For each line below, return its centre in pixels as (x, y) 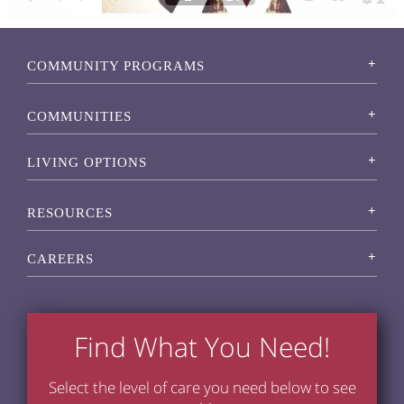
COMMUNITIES (79, 116)
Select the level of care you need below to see (202, 387)
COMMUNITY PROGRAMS (116, 66)
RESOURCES (70, 213)
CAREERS (60, 259)
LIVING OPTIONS (87, 162)
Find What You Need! (202, 347)
